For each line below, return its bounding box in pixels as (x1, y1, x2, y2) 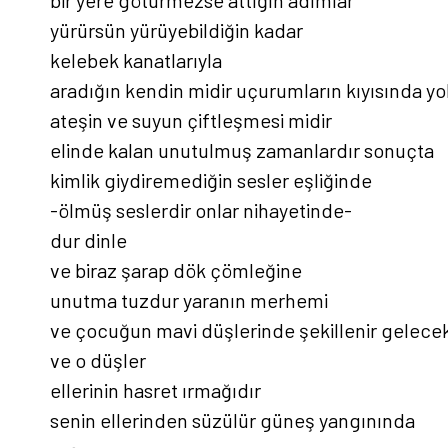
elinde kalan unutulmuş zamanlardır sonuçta (50, 137, 434, 162)
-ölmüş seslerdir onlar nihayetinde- (50, 197, 352, 222)
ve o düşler (50, 347, 146, 372)
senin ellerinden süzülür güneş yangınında (50, 407, 415, 432)
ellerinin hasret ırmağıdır (50, 377, 261, 402)
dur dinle (50, 227, 127, 252)
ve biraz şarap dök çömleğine (50, 257, 302, 282)
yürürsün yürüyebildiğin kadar (50, 17, 303, 42)
